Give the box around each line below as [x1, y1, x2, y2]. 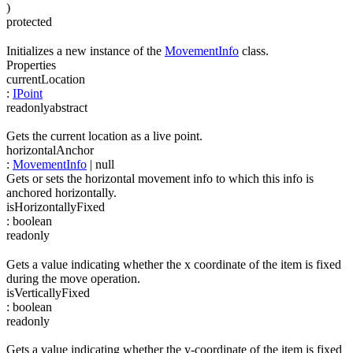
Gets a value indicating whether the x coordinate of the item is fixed [6, 257, 341, 271]
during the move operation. [6, 271, 140, 285]
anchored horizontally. [6, 186, 117, 200]
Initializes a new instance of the [6, 43, 165, 58]
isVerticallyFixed [6, 285, 90, 299]
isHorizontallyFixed [6, 200, 105, 214]
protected [6, 15, 52, 29]
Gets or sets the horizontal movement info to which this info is [6, 172, 314, 186]
